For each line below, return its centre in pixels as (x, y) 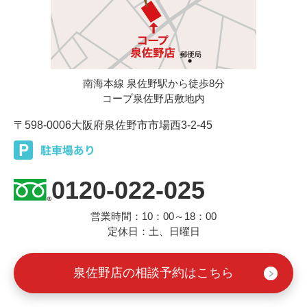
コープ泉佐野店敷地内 (153, 99)
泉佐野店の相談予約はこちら (153, 273)
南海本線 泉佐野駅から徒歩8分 (153, 84)
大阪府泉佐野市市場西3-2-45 (142, 125)
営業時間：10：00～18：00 (153, 217)
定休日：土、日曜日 (153, 232)
